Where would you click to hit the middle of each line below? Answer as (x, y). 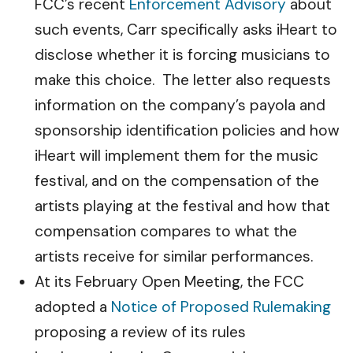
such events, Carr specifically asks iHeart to (186, 30)
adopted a (73, 307)
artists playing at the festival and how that (182, 206)
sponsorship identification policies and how (187, 130)
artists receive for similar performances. (174, 256)
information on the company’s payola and (180, 105)
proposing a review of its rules (140, 332)
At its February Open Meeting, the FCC (169, 282)
